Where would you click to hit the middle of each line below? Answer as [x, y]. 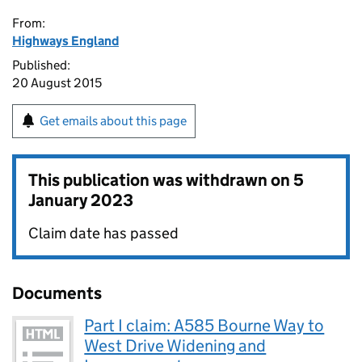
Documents [57, 293]
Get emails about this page [113, 121]
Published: [41, 65]
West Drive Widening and [175, 346]
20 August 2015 [57, 83]
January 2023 [81, 200]
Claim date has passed [103, 233]
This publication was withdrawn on [161, 180]
